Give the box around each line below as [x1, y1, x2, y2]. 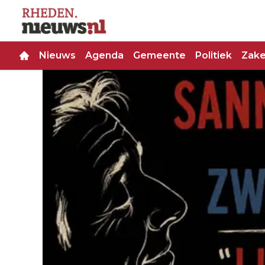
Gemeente [133, 50, 186, 62]
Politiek [195, 50, 232, 62]
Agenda [85, 50, 124, 62]
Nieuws [39, 50, 76, 62]
